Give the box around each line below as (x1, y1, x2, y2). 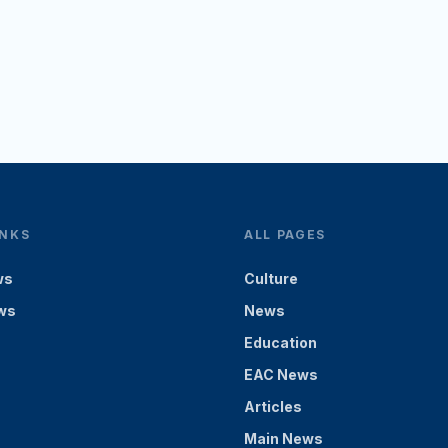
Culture (244, 270, 298, 287)
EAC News (244, 366, 318, 383)
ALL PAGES (244, 227, 327, 242)
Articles (244, 398, 302, 415)
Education (244, 334, 317, 351)
